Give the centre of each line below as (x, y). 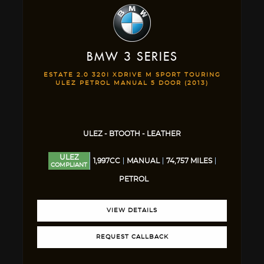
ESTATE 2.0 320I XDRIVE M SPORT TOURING (132, 75)
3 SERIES (148, 57)
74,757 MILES (189, 161)
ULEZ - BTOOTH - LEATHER (132, 134)
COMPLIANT (69, 165)
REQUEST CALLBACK (132, 237)
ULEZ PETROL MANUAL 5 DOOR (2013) (132, 83)
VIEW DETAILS (132, 210)
